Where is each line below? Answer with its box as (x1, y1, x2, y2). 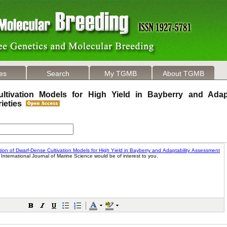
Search (46, 69, 69, 78)
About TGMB (163, 69, 204, 78)
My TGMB (104, 69, 137, 78)
